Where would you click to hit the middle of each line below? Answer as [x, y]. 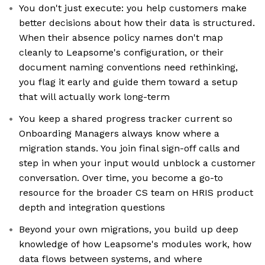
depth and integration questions [92, 208]
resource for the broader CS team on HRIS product [136, 193]
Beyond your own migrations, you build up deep [129, 230]
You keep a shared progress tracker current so [126, 119]
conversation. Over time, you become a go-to [121, 178]
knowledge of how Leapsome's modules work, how [135, 244]
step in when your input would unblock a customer [137, 163]
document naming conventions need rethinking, [128, 67]
